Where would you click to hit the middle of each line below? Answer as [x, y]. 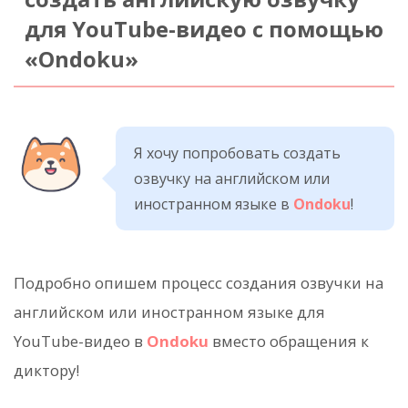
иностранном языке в [214, 204]
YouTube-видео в [80, 341]
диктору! [46, 370]
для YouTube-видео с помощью [204, 29]
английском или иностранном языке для [169, 311]
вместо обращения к [289, 341]
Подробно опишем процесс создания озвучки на [199, 282]
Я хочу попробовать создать [237, 153]
